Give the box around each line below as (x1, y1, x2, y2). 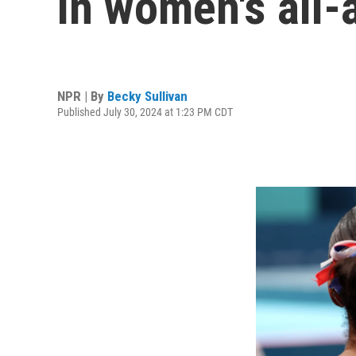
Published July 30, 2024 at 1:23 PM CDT (57, 105, 233, 118)
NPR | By (57, 87, 107, 104)
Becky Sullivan (107, 87, 188, 104)
